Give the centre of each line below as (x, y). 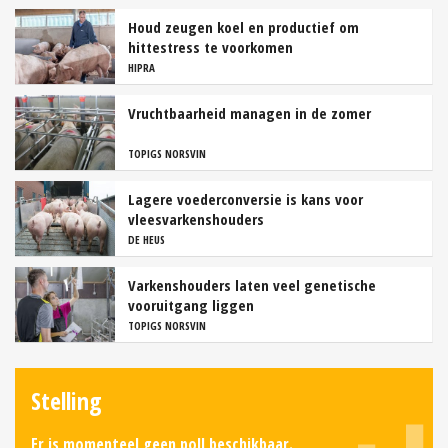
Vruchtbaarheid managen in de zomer (249, 113)
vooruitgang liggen (191, 305)
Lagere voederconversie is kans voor (245, 199)
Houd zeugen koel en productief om (243, 27)
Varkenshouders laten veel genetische (252, 285)
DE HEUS (146, 240)
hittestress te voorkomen (210, 47)
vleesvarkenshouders (196, 219)
